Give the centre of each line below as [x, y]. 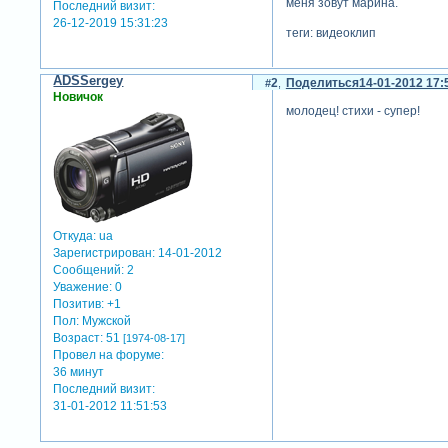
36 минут [79, 371]
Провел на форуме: [109, 354]
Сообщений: [89, 269]
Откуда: [75, 235]
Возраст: [78, 337]
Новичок [78, 97]
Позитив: [79, 303]
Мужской [105, 320]
